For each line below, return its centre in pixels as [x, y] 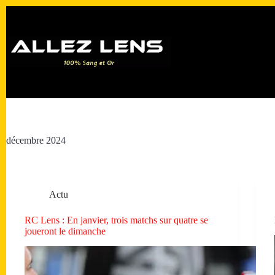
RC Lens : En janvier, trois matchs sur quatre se [116, 220]
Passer [18, 11]
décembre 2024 [36, 140]
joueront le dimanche [65, 231]
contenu [21, 33]
